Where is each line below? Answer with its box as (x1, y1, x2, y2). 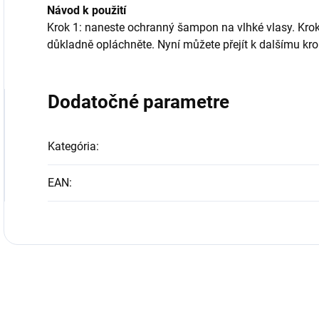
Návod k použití (47, 4, 126, 17)
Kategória (48, 140, 96, 153)
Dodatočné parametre (48, 91, 229, 113)
